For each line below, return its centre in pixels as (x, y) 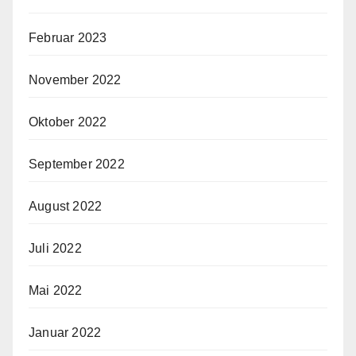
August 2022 (66, 206)
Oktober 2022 (68, 122)
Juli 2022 (55, 248)
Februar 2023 (68, 37)
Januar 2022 (65, 332)
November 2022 (75, 79)
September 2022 (77, 164)
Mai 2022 (56, 290)
